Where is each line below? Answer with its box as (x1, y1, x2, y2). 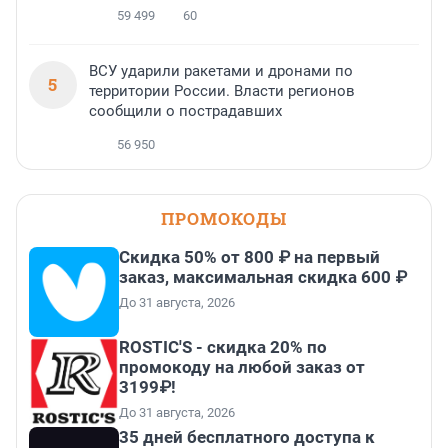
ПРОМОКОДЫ (161, 207, 287, 231)
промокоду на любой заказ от (119, 357, 365, 378)
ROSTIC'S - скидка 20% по (119, 337, 327, 358)
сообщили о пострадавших (89, 102, 282, 121)
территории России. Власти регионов (89, 82, 355, 101)
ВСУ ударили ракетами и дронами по (89, 62, 353, 81)
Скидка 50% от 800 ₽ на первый (119, 247, 380, 268)
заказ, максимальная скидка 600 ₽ (119, 267, 407, 288)
